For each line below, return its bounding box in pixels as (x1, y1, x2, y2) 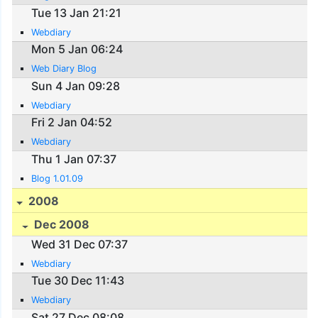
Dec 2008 (31, 217, 90, 232)
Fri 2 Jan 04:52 (31, 115, 113, 130)
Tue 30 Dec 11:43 (31, 273, 125, 288)
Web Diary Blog (31, 63, 97, 75)
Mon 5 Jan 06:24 (31, 42, 124, 57)
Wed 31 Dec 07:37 (31, 236, 128, 251)
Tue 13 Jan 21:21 (31, 5, 122, 20)
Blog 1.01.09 (31, 173, 84, 184)
